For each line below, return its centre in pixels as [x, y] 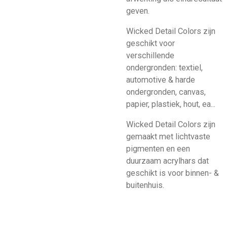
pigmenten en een [158, 149]
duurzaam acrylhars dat [167, 161]
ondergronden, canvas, [166, 92]
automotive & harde [161, 80]
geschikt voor [150, 44]
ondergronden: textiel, [164, 68]
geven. [138, 11]
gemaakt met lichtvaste [168, 137]
